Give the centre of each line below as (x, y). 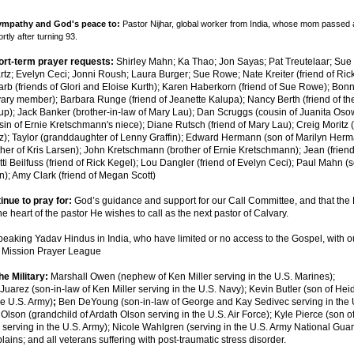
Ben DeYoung (88, 302)
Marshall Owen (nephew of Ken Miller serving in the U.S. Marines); (193, 277)
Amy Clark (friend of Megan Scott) (84, 175)
